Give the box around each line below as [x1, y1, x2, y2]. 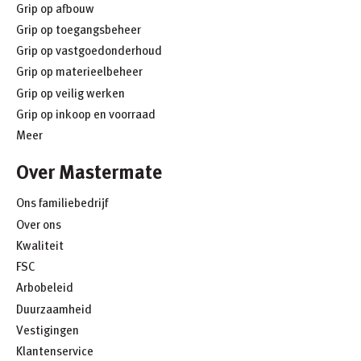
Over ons [16, 214, 61, 233]
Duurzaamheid [16, 299, 92, 317]
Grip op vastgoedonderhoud [16, 41, 162, 60]
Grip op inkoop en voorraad [16, 105, 156, 122]
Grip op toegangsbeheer [16, 20, 141, 38]
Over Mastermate [16, 157, 162, 186]
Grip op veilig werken [16, 83, 125, 102]
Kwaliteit [16, 236, 64, 254]
